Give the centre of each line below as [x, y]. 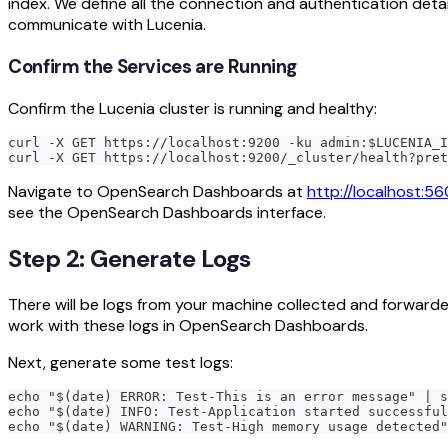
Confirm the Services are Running [153, 67]
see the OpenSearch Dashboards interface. [167, 212]
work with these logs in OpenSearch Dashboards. [188, 325]
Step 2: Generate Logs [129, 258]
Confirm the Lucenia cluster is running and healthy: [192, 108]
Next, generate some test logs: [120, 362]
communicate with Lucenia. [107, 25]
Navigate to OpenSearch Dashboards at [157, 191]
